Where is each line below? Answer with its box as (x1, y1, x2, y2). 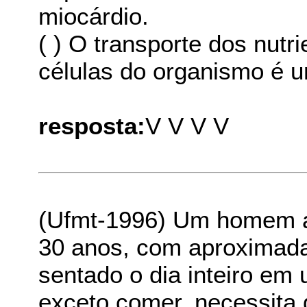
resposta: (38, 112, 146, 140)
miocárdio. (38, 3, 149, 30)
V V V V (145, 112, 230, 140)
